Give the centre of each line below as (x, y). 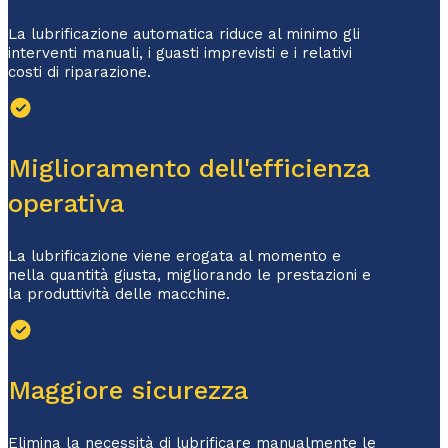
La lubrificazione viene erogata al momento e (174, 256)
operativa (66, 203)
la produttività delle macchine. (119, 294)
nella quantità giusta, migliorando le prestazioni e (189, 275)
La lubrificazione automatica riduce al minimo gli (184, 34)
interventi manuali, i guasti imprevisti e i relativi (180, 53)
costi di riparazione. (79, 72)
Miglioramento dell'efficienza (189, 168)
